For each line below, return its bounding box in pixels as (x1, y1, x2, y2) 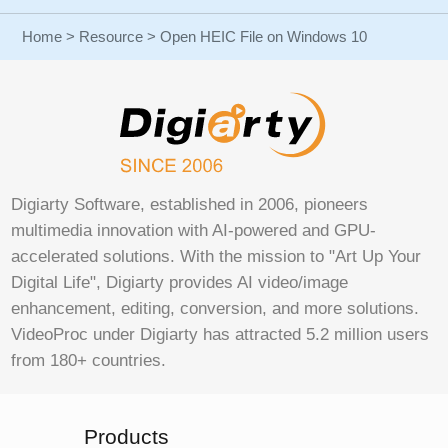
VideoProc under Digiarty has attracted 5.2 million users (11, 324, 430, 344)
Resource (79, 27, 144, 45)
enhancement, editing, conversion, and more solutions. (11, 298, 420, 318)
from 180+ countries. (11, 350, 167, 370)
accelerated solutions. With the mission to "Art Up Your (11, 246, 422, 266)
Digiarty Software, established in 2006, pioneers (11, 194, 369, 214)
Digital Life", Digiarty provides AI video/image (11, 272, 349, 292)
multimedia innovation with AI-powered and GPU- (11, 220, 377, 240)
